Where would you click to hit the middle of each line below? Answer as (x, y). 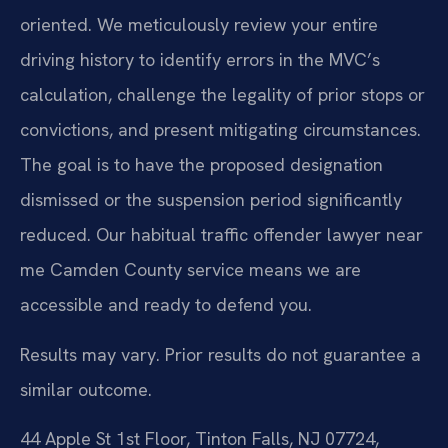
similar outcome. (86, 389)
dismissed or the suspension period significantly (211, 200)
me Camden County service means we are (190, 270)
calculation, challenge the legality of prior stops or (222, 95)
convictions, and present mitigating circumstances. (220, 130)
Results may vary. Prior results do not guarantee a (220, 354)
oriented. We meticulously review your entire (199, 25)
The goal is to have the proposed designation (201, 165)
